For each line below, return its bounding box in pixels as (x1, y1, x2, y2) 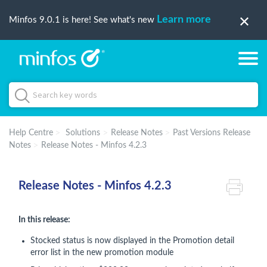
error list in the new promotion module (30, 249, 173, 257)
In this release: (18, 216, 70, 224)
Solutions (63, 129, 103, 137)
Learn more (157, 14, 211, 25)
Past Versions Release (173, 129, 250, 137)
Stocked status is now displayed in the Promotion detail (30, 237, 234, 245)
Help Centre (9, 129, 53, 137)
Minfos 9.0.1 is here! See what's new (9, 15, 157, 24)
